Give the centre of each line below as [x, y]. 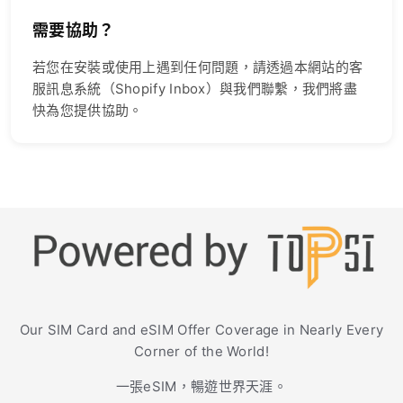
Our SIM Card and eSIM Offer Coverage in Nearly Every [201, 329]
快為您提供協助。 [88, 111]
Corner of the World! [201, 351]
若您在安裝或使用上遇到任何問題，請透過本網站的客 [198, 67]
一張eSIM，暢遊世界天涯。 [201, 386]
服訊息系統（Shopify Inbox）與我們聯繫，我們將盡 [195, 89]
